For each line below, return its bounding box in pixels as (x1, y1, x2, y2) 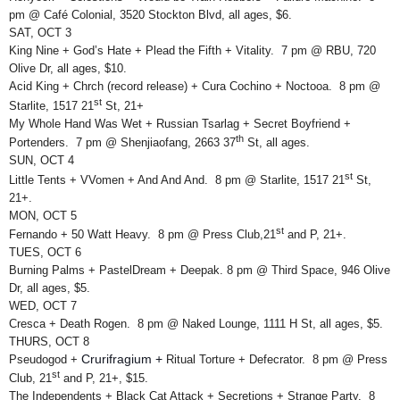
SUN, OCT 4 (9, 154, 74, 168)
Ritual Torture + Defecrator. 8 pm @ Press (166, 352, 387, 366)
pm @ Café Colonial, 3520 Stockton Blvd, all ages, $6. (9, 8, 292, 22)
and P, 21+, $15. (60, 371, 148, 386)
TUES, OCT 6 (9, 245, 81, 259)
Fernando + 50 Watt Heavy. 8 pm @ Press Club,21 (9, 227, 276, 241)
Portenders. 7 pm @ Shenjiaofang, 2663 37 (9, 136, 236, 150)
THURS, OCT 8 (9, 334, 89, 348)
